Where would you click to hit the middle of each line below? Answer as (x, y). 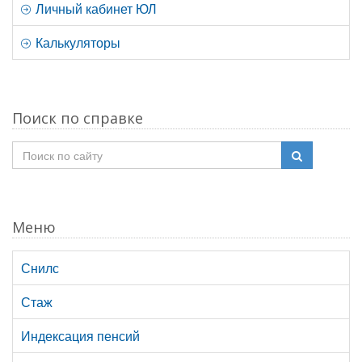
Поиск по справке (78, 118)
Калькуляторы (76, 43)
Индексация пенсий (80, 336)
